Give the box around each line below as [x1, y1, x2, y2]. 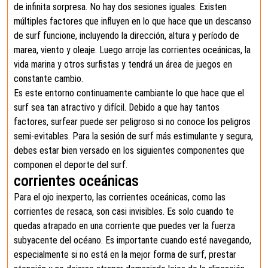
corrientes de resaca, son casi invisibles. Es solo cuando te [14, 206, 234, 217]
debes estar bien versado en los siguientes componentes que [14, 145, 245, 156]
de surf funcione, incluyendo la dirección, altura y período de [14, 30, 239, 41]
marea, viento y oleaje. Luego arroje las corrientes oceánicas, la [14, 44, 251, 56]
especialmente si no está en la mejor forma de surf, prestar [14, 249, 236, 260]
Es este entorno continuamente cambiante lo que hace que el [14, 87, 244, 99]
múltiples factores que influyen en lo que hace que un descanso [14, 16, 251, 27]
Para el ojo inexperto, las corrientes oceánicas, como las [14, 191, 226, 203]
